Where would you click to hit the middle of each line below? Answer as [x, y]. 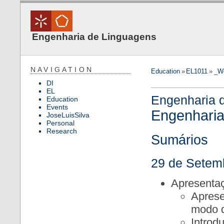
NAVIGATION [62, 69]
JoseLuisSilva [68, 115]
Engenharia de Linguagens [94, 37]
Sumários [179, 140]
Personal [60, 123]
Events [57, 107]
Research [62, 131]
